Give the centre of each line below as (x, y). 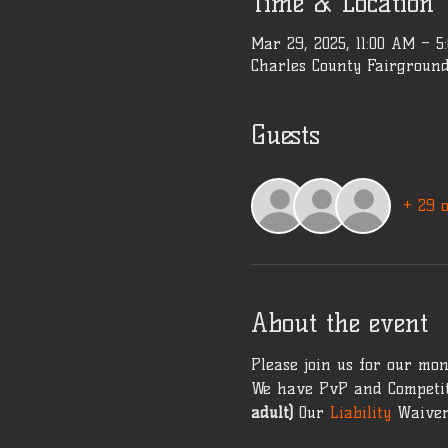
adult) (271, 412)
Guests (285, 134)
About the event (339, 322)
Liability (363, 412)
